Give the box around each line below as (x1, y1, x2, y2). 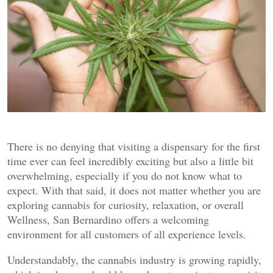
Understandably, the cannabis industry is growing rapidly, (7, 252, 261, 267)
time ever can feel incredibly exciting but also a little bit (7, 153, 253, 168)
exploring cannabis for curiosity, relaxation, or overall (7, 197, 244, 212)
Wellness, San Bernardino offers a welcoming (7, 211, 209, 227)
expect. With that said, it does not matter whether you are (7, 182, 261, 197)
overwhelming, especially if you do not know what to (7, 168, 242, 183)
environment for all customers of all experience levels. (7, 226, 246, 241)
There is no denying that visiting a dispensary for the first (7, 138, 260, 154)
